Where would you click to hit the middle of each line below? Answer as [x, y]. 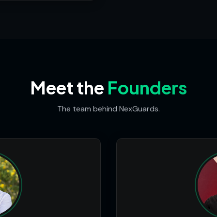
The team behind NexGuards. [108, 108]
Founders [147, 87]
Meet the [69, 87]
